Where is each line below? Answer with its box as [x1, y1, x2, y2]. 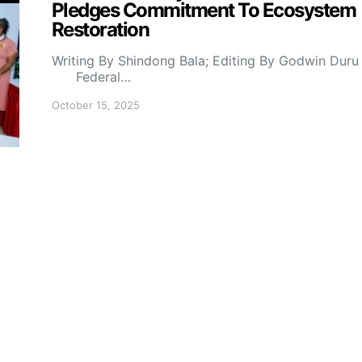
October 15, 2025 [52, 99, 140, 112]
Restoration [52, 18, 149, 41]
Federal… [52, 69, 131, 85]
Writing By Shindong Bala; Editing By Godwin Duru [52, 53, 359, 69]
